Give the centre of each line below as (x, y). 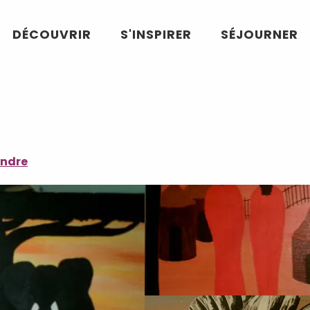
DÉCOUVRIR (52, 35)
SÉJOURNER (259, 35)
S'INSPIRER (156, 35)
